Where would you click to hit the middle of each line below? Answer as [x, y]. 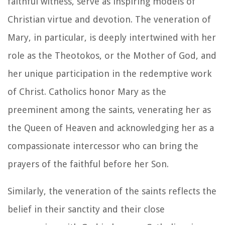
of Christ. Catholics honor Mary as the [87, 91]
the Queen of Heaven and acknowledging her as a [111, 128]
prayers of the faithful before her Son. [88, 164]
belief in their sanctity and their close [86, 209]
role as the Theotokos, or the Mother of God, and [112, 55]
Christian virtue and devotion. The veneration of [109, 19]
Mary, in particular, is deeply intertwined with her [112, 37]
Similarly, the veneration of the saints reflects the [112, 191]
